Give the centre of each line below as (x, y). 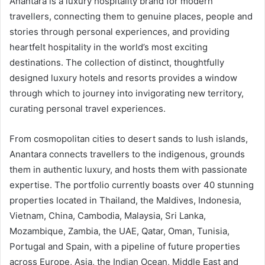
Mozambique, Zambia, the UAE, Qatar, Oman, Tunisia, (119, 231)
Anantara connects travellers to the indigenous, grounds (127, 154)
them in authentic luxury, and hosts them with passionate (128, 170)
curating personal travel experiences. (88, 109)
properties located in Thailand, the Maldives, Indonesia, (125, 201)
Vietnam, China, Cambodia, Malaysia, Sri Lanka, (108, 216)
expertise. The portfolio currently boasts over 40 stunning (132, 185)
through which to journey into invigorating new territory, (127, 93)
